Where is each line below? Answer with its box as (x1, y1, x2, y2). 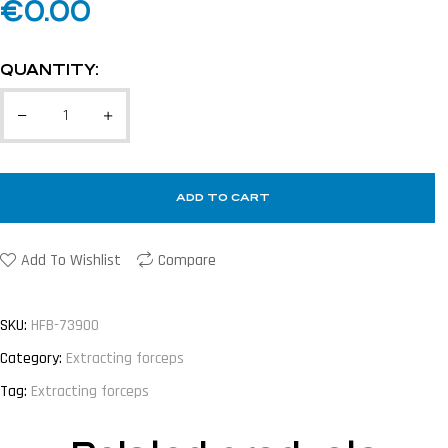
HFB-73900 (31, 314, 99, 336)
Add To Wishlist (21, 250, 121, 272)
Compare (158, 250, 216, 272)
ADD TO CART (175, 191, 270, 205)
